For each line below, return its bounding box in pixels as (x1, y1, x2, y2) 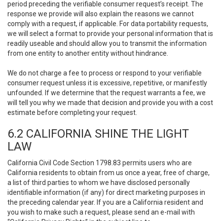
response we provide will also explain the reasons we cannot (7, 10, 194, 18)
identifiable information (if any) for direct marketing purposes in (7, 188, 205, 196)
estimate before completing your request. (7, 109, 137, 116)
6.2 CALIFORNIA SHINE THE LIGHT (7, 127, 189, 141)
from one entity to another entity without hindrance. (7, 49, 168, 57)
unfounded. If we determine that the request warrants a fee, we (7, 89, 206, 97)
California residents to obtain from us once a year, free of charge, (7, 169, 210, 177)
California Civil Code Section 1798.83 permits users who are (7, 159, 192, 167)
